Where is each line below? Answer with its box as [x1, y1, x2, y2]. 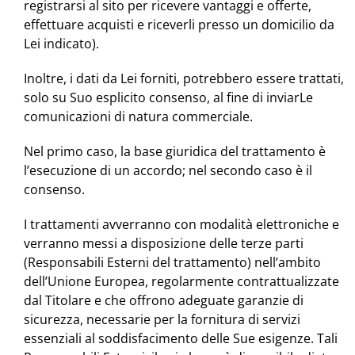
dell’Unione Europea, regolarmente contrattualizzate [24, 273, 339, 291]
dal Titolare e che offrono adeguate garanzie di [24, 292, 303, 310]
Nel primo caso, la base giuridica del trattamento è [24, 143, 326, 161]
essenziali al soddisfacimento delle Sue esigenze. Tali [24, 330, 338, 348]
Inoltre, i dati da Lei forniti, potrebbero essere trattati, [24, 70, 344, 88]
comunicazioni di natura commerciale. [24, 108, 253, 126]
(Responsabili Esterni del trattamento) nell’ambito [24, 254, 321, 272]
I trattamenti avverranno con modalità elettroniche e [24, 216, 339, 234]
